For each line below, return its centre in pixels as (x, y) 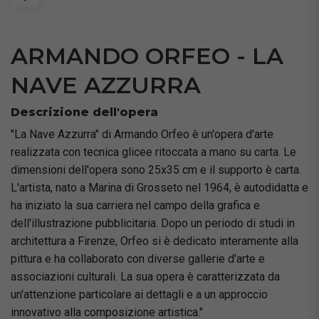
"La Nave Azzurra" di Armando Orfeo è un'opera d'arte (142, 134)
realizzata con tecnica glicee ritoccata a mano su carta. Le (153, 152)
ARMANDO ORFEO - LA (147, 56)
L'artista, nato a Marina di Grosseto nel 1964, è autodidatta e (159, 188)
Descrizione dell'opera (84, 112)
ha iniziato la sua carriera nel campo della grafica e (135, 205)
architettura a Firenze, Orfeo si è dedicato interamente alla (155, 241)
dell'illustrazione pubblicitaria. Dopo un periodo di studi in (153, 223)
